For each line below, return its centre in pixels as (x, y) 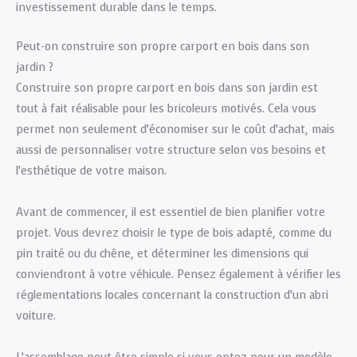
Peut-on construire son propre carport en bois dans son (163, 46)
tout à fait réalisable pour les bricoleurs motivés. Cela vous (166, 108)
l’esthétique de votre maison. (91, 171)
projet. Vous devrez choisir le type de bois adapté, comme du (174, 233)
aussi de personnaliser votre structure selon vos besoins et (171, 150)
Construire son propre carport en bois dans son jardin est (167, 88)
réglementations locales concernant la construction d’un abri (172, 295)
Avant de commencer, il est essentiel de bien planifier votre (171, 212)
